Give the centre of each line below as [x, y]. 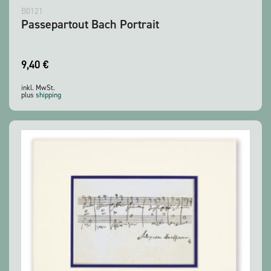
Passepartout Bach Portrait [90, 24]
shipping [48, 95]
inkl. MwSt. [38, 88]
